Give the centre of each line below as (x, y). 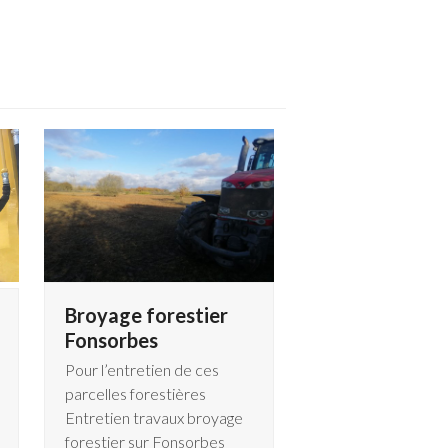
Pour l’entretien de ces (141, 370)
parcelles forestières (135, 394)
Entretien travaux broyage (153, 418)
